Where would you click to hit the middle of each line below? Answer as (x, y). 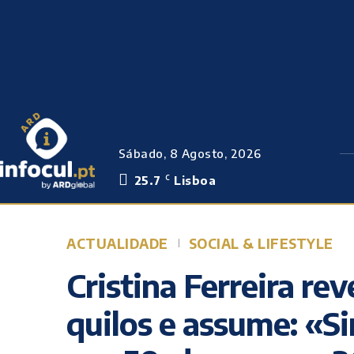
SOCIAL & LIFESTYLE (261, 243)
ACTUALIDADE (117, 243)
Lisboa (195, 180)
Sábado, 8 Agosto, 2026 (190, 153)
